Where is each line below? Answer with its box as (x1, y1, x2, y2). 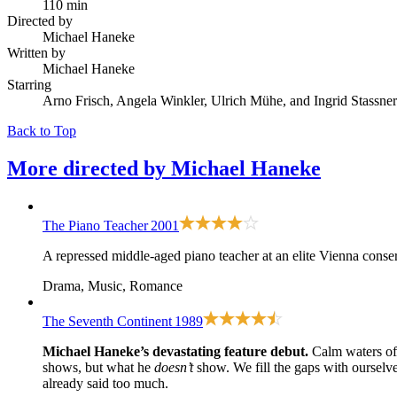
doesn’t (154, 359, 193, 375)
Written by (7, 44, 66, 60)
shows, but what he (43, 359, 154, 375)
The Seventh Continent (43, 313, 172, 329)
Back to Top (7, 122, 76, 138)
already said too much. (43, 375, 168, 391)
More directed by (7, 156, 171, 180)
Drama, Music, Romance (43, 277, 183, 293)
